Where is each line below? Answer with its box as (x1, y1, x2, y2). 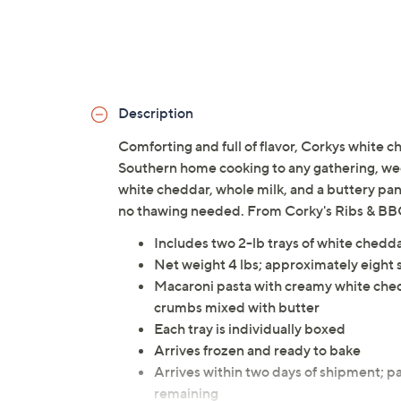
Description (118, 104, 193, 123)
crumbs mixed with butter (154, 298, 320, 317)
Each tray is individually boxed (154, 320, 346, 338)
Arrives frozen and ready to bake (154, 341, 361, 360)
